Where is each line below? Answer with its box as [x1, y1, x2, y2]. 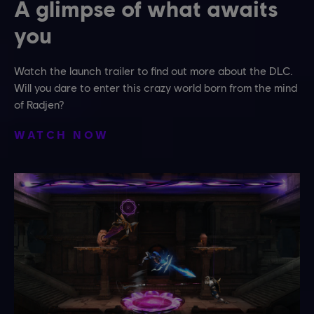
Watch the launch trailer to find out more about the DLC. [14, 63, 293, 77]
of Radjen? [14, 97, 64, 111]
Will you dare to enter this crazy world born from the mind [14, 80, 297, 94]
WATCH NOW [14, 127, 109, 141]
